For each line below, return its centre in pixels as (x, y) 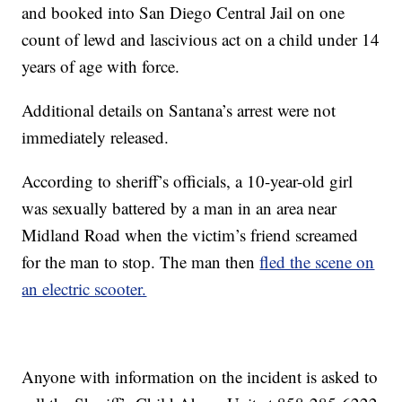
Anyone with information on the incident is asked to (200, 377)
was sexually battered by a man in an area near (179, 208)
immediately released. (96, 137)
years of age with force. (101, 66)
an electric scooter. (84, 289)
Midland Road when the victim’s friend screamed (190, 235)
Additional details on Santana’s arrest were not (179, 110)
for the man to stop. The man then (141, 262)
